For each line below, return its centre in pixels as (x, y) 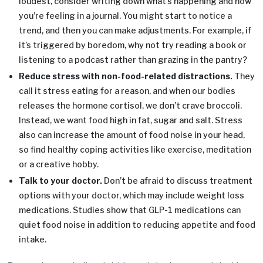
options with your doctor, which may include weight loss (131, 195)
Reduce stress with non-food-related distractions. (126, 76)
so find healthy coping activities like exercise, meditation (135, 150)
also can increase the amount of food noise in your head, (132, 135)
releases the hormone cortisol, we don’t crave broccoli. (130, 106)
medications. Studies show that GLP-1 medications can (130, 210)
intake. (33, 240)
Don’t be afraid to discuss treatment (177, 181)
